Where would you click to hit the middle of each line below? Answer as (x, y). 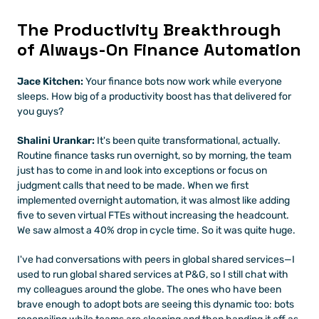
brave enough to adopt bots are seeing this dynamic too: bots (156, 304)
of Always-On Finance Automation (159, 49)
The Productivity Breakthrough (149, 30)
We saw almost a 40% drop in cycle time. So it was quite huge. (156, 230)
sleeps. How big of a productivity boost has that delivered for (154, 96)
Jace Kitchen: (50, 82)
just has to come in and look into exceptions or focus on (142, 171)
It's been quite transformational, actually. (188, 141)
